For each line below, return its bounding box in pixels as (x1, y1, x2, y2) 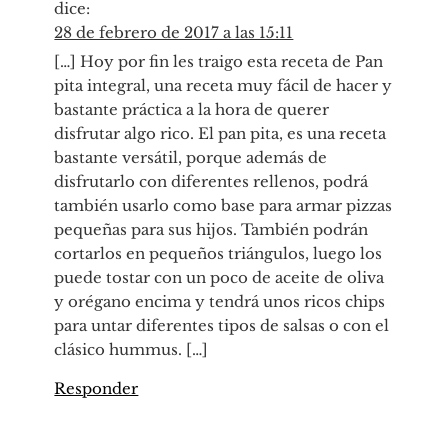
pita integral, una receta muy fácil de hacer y (54, 75, 393, 95)
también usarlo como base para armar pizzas (54, 195, 393, 215)
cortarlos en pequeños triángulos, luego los (54, 243, 383, 263)
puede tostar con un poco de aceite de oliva (54, 267, 385, 287)
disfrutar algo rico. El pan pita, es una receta (54, 123, 387, 143)
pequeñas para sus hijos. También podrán (54, 219, 369, 239)
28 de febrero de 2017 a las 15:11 (54, 22, 294, 42)
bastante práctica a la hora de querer (54, 99, 330, 119)
